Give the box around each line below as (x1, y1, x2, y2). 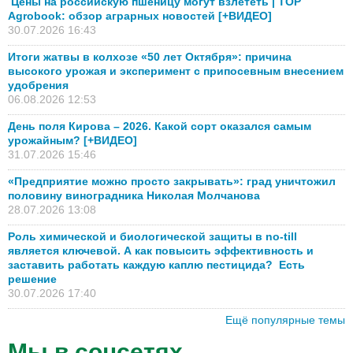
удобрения (8, 78, 69, 91)
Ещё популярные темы (225, 313, 345, 326)
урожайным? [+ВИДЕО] (8, 133, 137, 147)
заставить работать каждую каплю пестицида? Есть (8, 258, 305, 271)
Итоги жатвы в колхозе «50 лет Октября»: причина (8, 50, 292, 63)
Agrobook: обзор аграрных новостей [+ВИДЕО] (8, 9, 272, 22)
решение (8, 272, 57, 285)
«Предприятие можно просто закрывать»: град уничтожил (8, 174, 336, 188)
